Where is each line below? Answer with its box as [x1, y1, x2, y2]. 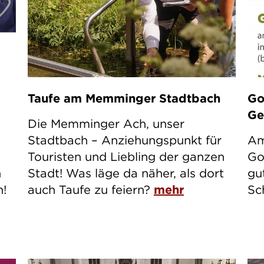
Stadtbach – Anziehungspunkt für [27, 132, 222, 147]
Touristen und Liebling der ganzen [27, 148, 225, 164]
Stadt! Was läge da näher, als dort [27, 165, 224, 180]
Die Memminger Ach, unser [27, 115, 184, 131]
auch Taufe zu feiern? [27, 181, 154, 197]
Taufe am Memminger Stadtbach [27, 90, 220, 105]
